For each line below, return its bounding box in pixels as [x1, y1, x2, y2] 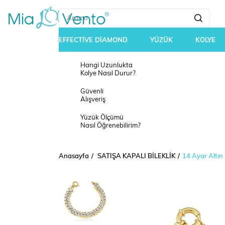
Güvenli [80, 88, 103, 95]
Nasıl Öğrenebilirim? [80, 123, 141, 129]
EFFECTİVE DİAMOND [59, 37, 128, 44]
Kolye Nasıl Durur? [80, 70, 136, 77]
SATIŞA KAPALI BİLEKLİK [97, 153, 175, 160]
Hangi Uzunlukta [80, 62, 133, 69]
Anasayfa [59, 153, 89, 160]
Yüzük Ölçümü [80, 115, 124, 121]
